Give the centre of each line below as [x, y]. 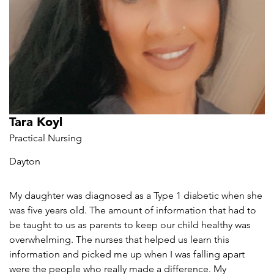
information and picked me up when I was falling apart [127, 254]
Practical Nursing [46, 138]
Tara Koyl [36, 122]
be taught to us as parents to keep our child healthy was [130, 225]
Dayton [25, 161]
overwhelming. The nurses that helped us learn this [119, 239]
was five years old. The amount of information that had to [133, 210]
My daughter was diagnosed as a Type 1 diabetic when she [136, 195]
